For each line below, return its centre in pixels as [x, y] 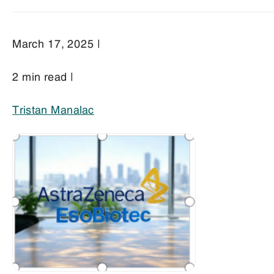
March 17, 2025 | [56, 43]
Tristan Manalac [53, 109]
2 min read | [43, 76]
